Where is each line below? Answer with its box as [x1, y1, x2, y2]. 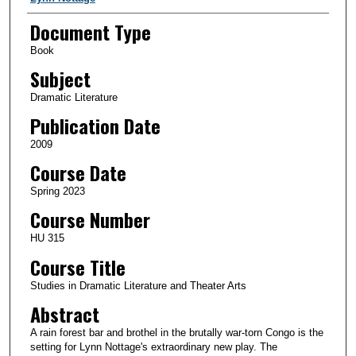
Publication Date [29, 111, 161, 141]
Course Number [29, 205, 150, 234]
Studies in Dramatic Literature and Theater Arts [29, 279, 246, 292]
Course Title [29, 252, 126, 281]
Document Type [29, 17, 151, 47]
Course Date [29, 158, 126, 188]
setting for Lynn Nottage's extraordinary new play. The [29, 340, 277, 353]
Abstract [29, 299, 99, 328]
